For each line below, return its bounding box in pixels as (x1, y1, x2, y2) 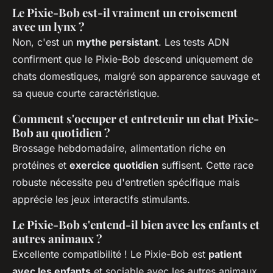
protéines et (12, 158, 69, 171)
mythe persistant (76, 35, 158, 48)
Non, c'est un (12, 35, 76, 48)
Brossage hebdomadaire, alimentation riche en (12, 141, 225, 154)
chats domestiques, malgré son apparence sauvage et (12, 69, 260, 82)
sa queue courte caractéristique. (12, 87, 160, 99)
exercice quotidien (69, 158, 158, 171)
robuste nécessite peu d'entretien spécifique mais (12, 175, 239, 188)
